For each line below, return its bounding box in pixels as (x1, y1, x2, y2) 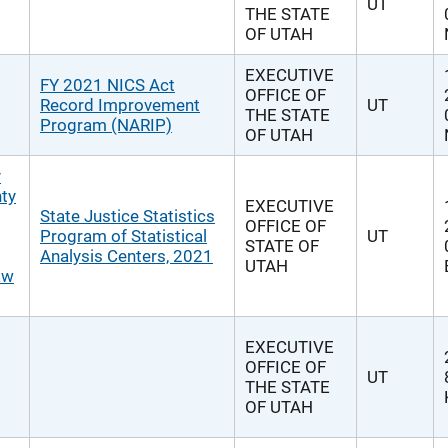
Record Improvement (40, 95, 200, 115)
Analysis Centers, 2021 (40, 246, 213, 266)
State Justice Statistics (40, 206, 215, 226)
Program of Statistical (40, 226, 207, 246)
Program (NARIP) (40, 115, 172, 135)
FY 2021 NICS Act (40, 75, 175, 95)
